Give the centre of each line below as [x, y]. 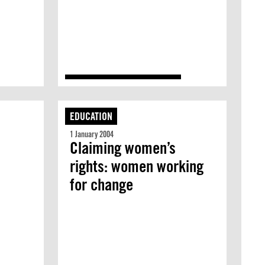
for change [101, 185]
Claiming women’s [122, 148]
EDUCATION [91, 116]
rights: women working [136, 166]
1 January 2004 [91, 134]
